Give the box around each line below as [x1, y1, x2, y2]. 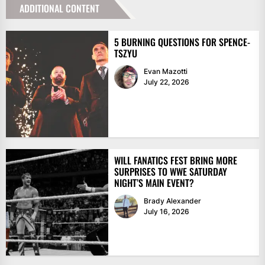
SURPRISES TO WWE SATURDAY [114, 164, 227, 179]
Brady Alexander [143, 196, 201, 206]
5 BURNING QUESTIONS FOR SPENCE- [114, 35, 250, 50]
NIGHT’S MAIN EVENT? [114, 176, 194, 190]
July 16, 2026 [143, 207, 189, 216]
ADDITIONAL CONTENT [20, 1, 99, 16]
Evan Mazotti [143, 67, 188, 76]
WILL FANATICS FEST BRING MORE [114, 153, 237, 168]
